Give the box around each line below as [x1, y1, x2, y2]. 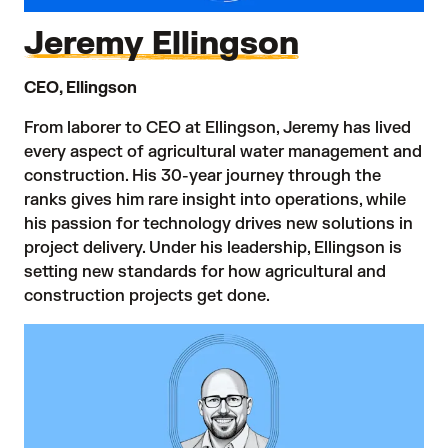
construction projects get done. [24, 286, 270, 306]
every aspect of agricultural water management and [24, 142, 422, 162]
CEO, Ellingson [24, 78, 137, 98]
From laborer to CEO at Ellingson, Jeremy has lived [24, 118, 411, 138]
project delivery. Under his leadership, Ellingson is [24, 238, 402, 258]
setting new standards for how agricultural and [24, 262, 386, 282]
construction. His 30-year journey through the [24, 166, 381, 186]
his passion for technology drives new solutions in [24, 214, 413, 234]
